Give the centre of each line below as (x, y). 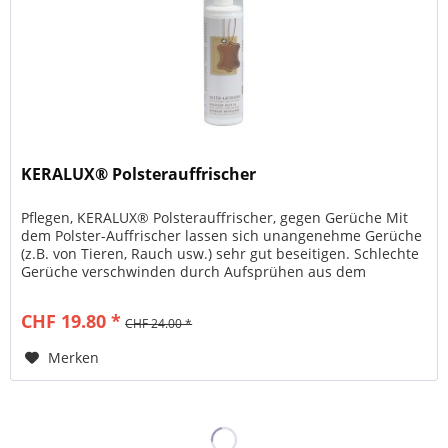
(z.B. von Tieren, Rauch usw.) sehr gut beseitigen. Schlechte (220, 254)
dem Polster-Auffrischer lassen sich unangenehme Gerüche (222, 236)
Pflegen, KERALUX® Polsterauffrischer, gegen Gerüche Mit (215, 218)
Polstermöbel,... (73, 290)
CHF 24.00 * (159, 324)
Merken (74, 358)
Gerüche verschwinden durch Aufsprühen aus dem (194, 272)
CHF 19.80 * (71, 321)
